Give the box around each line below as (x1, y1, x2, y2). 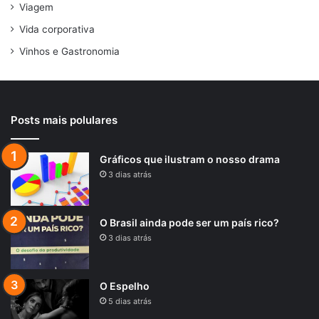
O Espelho (100, 279, 150, 292)
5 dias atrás (108, 296, 152, 306)
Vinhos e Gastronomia (19, 45, 120, 57)
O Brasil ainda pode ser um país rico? (100, 216, 279, 229)
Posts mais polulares (11, 113, 117, 127)
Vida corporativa (19, 23, 95, 35)
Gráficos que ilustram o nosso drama (100, 152, 280, 165)
